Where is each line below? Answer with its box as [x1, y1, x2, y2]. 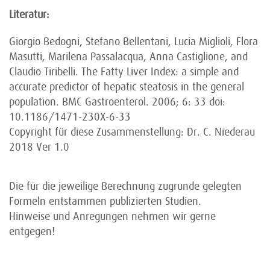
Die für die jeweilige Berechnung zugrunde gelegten [9, 180, 242, 192]
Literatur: [9, 8, 49, 20]
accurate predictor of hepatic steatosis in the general [9, 81, 244, 93]
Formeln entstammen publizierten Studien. [9, 195, 201, 207]
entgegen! [9, 225, 55, 237]
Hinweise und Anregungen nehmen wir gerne [9, 210, 216, 222]
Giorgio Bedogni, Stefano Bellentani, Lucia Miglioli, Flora [9, 36, 258, 48]
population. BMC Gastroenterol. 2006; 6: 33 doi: [9, 96, 225, 108]
